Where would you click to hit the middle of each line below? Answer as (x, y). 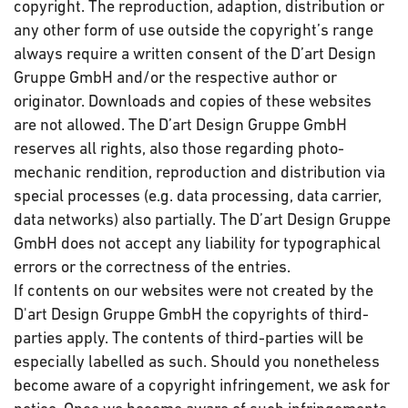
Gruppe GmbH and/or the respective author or (175, 77)
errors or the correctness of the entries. (152, 266)
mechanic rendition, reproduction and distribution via (199, 172)
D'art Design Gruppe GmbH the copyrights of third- (191, 314)
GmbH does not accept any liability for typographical (197, 243)
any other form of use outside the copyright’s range (194, 30)
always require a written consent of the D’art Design (195, 53)
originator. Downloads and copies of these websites (193, 101)
